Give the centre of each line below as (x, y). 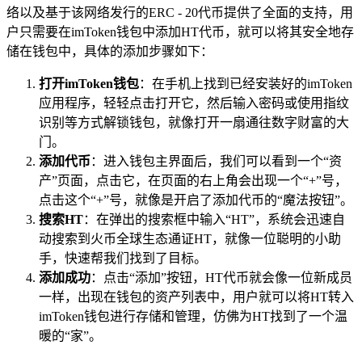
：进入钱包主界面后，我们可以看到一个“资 (216, 161)
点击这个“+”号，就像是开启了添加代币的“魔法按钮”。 (196, 200)
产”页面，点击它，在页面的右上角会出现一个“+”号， (193, 180)
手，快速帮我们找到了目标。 (123, 258)
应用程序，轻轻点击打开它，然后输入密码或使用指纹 (194, 103)
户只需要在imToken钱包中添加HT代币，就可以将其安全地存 (180, 32)
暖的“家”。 (70, 335)
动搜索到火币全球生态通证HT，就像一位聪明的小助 (190, 238)
